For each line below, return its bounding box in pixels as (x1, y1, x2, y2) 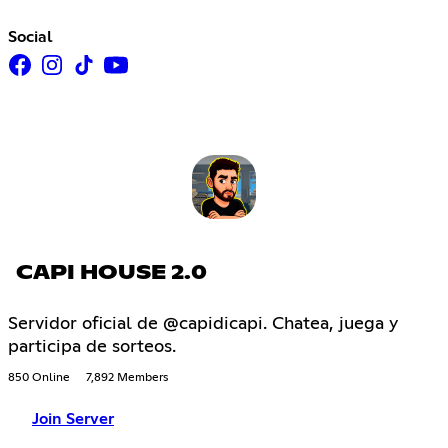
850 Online (8, 372, 70, 385)
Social (8, 28, 53, 45)
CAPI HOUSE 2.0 (16, 263, 207, 284)
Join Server (32, 411, 114, 428)
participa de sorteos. (8, 338, 176, 357)
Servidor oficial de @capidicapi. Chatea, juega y (8, 315, 398, 334)
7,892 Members (86, 372, 168, 385)
